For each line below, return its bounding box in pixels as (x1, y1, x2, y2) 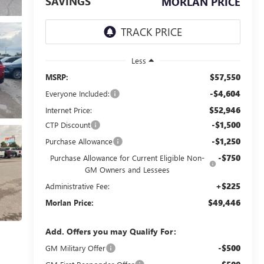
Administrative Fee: (45, 180, 110, 191)
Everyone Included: (45, 88, 110, 98)
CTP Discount (45, 119, 90, 130)
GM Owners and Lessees (84, 164, 170, 174)
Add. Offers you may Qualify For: (45, 225, 176, 237)
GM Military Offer (45, 242, 105, 253)
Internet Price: (45, 104, 92, 115)
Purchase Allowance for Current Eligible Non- (49, 152, 204, 163)
